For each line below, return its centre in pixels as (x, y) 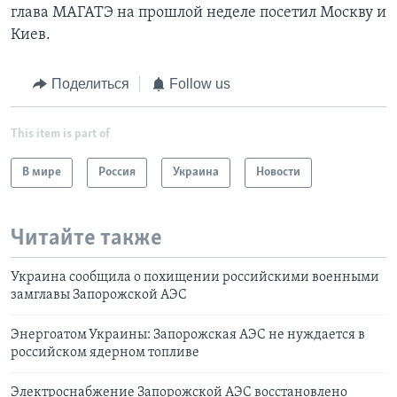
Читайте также (86, 238)
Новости (278, 172)
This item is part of (60, 134)
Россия (117, 172)
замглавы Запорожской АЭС (99, 296)
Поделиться (90, 84)
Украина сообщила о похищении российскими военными (195, 278)
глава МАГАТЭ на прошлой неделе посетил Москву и (198, 13)
